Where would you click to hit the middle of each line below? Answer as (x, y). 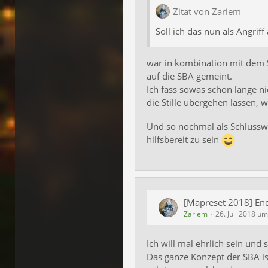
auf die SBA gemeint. (189, 76)
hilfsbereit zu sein (184, 139)
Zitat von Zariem (207, 11)
